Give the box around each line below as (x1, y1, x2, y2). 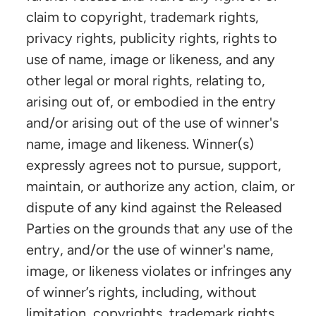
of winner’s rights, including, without (26, 283, 257, 300)
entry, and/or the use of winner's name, (26, 241, 274, 258)
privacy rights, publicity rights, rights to (26, 29, 277, 47)
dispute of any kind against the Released (26, 198, 282, 216)
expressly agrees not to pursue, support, (26, 156, 281, 174)
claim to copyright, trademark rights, (26, 8, 259, 25)
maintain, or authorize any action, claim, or (26, 177, 295, 195)
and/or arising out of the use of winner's (26, 114, 279, 131)
